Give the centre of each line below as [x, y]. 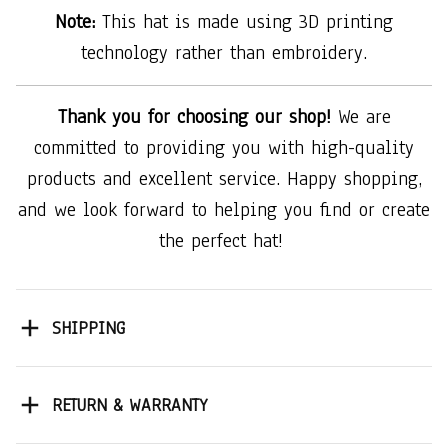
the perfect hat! [224, 241]
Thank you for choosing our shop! [194, 117]
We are [360, 117]
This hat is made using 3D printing [247, 22]
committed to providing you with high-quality [224, 148]
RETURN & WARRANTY [129, 405]
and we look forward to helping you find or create [224, 210]
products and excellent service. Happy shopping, [224, 179]
